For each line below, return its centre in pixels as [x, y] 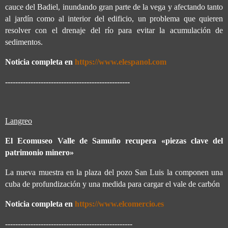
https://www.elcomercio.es [119, 204]
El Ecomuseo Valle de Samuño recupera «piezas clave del [114, 141]
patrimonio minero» [39, 153]
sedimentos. [24, 42]
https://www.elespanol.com [121, 62]
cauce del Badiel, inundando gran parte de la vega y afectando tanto [114, 7]
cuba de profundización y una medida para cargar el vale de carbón [112, 184]
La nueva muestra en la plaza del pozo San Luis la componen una [114, 173]
